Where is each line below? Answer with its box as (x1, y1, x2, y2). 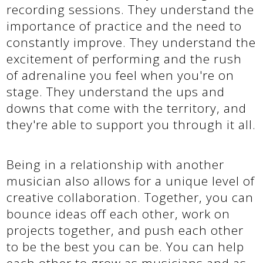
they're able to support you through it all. (6, 116, 257, 133)
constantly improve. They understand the (6, 33, 257, 50)
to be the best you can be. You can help (6, 238, 245, 255)
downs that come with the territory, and (6, 99, 247, 116)
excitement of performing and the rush (6, 50, 242, 67)
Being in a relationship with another (6, 156, 225, 173)
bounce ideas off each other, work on (6, 205, 231, 222)
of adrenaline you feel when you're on (6, 66, 235, 83)
